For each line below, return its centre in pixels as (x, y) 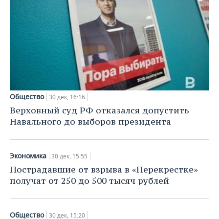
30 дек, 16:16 (67, 97)
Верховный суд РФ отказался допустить (99, 110)
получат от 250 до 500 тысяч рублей (89, 180)
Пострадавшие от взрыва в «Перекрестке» (104, 169)
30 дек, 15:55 (69, 156)
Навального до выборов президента (90, 121)
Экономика (28, 155)
